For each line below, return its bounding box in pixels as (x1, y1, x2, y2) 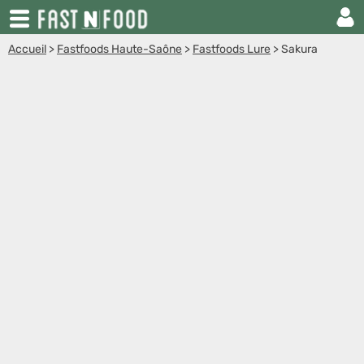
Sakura (281, 42, 318, 56)
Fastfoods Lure (193, 42, 271, 56)
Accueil (8, 42, 46, 56)
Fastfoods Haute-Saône (57, 42, 182, 56)
